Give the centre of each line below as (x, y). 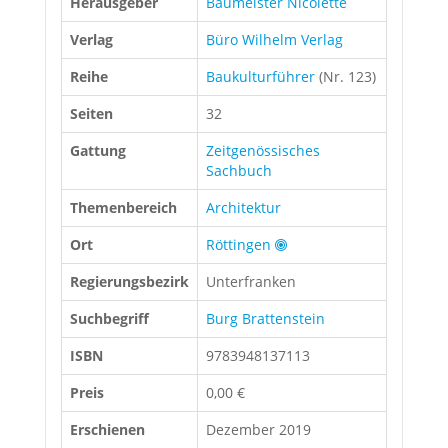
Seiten (91, 113)
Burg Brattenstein (265, 318)
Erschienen (107, 429)
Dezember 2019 (258, 429)
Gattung (98, 150)
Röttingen (238, 244)
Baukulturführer (260, 76)
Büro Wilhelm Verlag (274, 39)
